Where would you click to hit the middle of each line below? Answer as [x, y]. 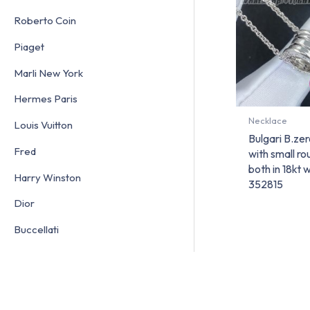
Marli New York [48, 73]
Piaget [29, 46]
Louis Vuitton [43, 125]
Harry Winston [47, 177]
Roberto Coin [45, 21]
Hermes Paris [46, 99]
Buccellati [36, 230]
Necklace [267, 121]
